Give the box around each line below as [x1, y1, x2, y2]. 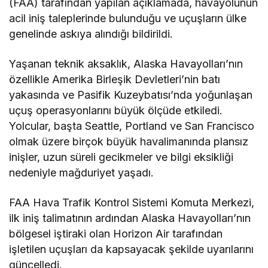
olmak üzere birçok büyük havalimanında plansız [9, 135, 249, 148]
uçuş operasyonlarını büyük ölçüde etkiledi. [9, 104, 223, 117]
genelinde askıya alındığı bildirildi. [9, 28, 173, 41]
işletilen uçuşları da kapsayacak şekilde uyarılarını [9, 243, 254, 256]
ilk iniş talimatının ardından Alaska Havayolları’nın [9, 212, 251, 225]
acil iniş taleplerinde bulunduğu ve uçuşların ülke [9, 12, 247, 25]
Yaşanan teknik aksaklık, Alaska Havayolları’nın [9, 57, 243, 71]
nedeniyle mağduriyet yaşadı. [9, 166, 154, 179]
